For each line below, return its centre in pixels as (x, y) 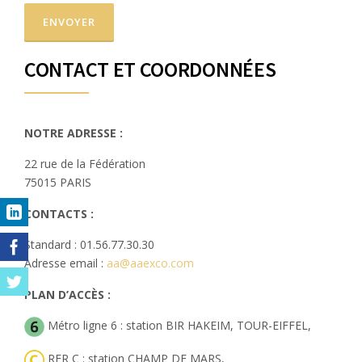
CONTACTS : (59, 214)
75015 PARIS (58, 182)
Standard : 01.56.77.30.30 (89, 244)
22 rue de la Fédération (85, 164)
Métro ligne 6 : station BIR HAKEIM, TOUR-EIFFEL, (178, 325)
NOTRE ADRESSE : (74, 133)
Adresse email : (65, 263)
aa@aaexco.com (150, 263)
